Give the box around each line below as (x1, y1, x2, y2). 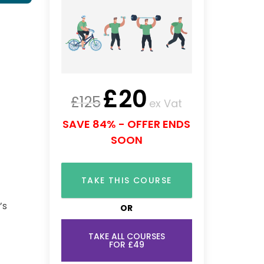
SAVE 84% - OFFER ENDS (62, 116, 191, 131)
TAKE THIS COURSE (81, 174, 172, 186)
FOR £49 (108, 238, 144, 250)
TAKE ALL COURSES (88, 230, 165, 242)
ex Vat (149, 95, 183, 111)
